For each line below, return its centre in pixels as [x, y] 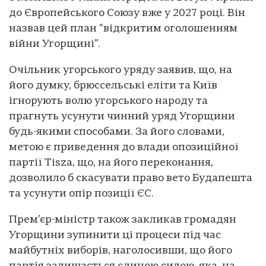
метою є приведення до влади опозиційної [124, 147]
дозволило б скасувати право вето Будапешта [131, 178]
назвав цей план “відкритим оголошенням [123, 28]
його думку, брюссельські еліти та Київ [113, 85]
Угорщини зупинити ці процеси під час [115, 235]
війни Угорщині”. [55, 44]
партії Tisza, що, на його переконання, [111, 163]
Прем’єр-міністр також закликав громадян [123, 220]
